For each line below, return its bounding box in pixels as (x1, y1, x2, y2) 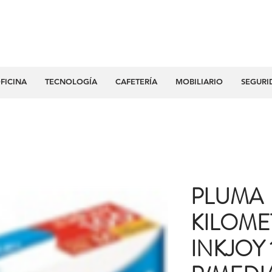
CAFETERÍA (115, 76, 157, 86)
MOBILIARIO (175, 76, 223, 86)
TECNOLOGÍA (44, 76, 97, 86)
